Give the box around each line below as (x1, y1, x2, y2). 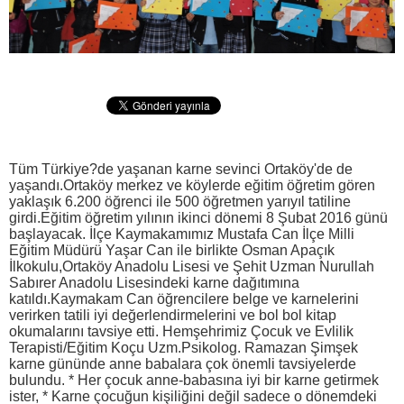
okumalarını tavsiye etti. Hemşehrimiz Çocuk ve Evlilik (9, 323, 353, 339)
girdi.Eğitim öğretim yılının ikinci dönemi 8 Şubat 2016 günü (9, 209, 388, 225)
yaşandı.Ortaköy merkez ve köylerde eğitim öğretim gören (9, 177, 379, 193)
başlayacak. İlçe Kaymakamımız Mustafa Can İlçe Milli (9, 225, 354, 242)
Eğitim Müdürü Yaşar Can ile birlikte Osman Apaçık (9, 242, 335, 258)
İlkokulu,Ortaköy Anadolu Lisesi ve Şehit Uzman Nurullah (9, 258, 374, 274)
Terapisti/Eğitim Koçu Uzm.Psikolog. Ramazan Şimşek (9, 339, 358, 355)
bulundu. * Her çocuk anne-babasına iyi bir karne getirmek (9, 372, 379, 388)
